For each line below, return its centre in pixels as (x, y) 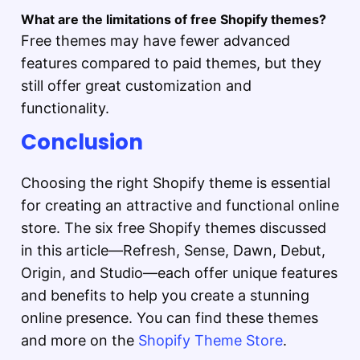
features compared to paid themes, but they (171, 63)
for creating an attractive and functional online (180, 206)
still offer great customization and (136, 86)
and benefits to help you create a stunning (165, 296)
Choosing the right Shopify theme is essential (176, 183)
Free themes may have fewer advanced (155, 41)
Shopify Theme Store (211, 341)
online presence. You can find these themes (170, 318)
